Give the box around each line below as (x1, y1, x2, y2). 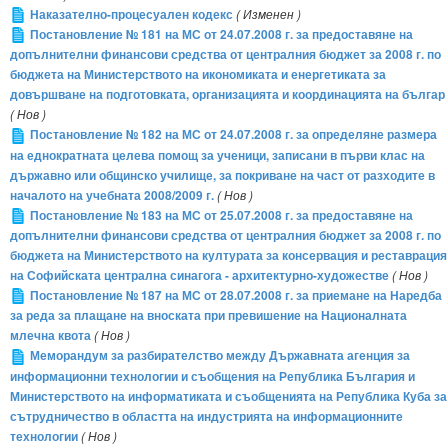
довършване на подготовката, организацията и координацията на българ (10, 86, 445, 104)
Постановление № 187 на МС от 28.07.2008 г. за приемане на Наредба (30, 287, 442, 305)
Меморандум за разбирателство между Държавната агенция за (30, 347, 410, 365)
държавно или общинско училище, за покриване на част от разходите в (10, 166, 435, 184)
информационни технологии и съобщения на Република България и (10, 367, 415, 385)
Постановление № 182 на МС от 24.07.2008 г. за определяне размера (30, 126, 437, 144)
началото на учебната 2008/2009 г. (10, 186, 214, 204)
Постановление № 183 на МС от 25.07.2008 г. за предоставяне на (30, 206, 413, 224)
